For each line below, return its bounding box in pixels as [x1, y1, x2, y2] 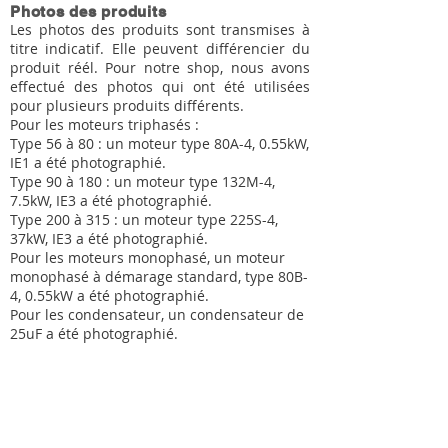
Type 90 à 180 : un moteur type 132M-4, [10, 172, 275, 191]
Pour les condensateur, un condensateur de [10, 305, 304, 324]
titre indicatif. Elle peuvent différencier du [10, 39, 310, 58]
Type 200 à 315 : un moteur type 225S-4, [10, 210, 278, 229]
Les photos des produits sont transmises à [10, 20, 310, 39]
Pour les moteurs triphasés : [10, 115, 199, 134]
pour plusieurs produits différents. [10, 96, 248, 115]
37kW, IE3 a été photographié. [10, 229, 208, 248]
